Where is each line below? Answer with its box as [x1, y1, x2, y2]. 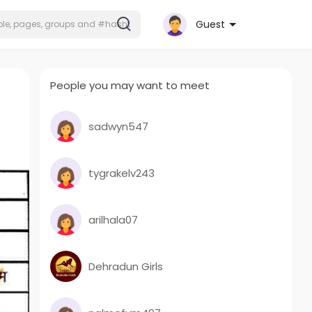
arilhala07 [88, 212, 139, 227]
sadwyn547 [88, 118, 149, 134]
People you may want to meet [50, 78, 210, 93]
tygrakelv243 [88, 165, 155, 180]
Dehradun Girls [88, 258, 164, 274]
